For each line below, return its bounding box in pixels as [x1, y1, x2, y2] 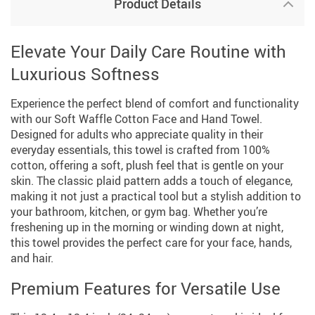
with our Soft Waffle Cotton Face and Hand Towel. [11, 110, 262, 127]
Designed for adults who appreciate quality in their [11, 126, 263, 142]
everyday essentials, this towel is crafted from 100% [11, 141, 270, 157]
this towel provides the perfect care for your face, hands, [11, 234, 292, 250]
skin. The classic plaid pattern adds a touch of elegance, [11, 172, 292, 188]
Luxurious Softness [11, 62, 160, 85]
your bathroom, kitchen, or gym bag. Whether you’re [11, 203, 267, 219]
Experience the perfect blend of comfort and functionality [11, 95, 299, 111]
